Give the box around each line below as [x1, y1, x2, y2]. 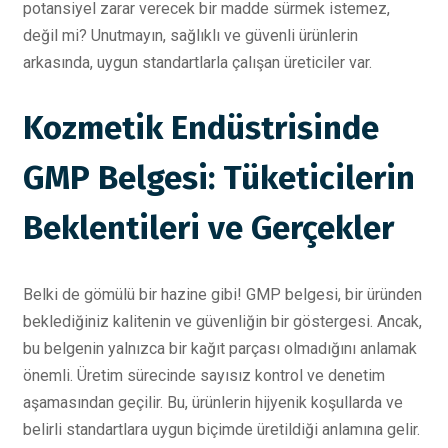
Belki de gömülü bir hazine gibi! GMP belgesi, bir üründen [23, 284, 422, 304]
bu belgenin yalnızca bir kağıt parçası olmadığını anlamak [23, 338, 417, 358]
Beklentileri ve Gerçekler [23, 208, 394, 249]
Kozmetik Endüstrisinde [23, 108, 379, 149]
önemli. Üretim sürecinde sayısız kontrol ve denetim [23, 365, 385, 385]
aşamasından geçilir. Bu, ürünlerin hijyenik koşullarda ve [23, 392, 403, 412]
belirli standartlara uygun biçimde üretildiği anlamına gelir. [23, 419, 420, 439]
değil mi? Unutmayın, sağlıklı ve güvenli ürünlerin [23, 25, 358, 45]
